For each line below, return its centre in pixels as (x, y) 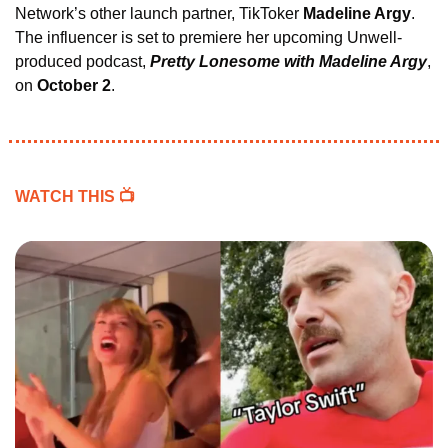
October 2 (74, 86)
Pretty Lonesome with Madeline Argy (288, 62)
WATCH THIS (67, 197)
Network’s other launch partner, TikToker (159, 14)
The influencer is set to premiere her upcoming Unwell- (208, 38)
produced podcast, (82, 62)
